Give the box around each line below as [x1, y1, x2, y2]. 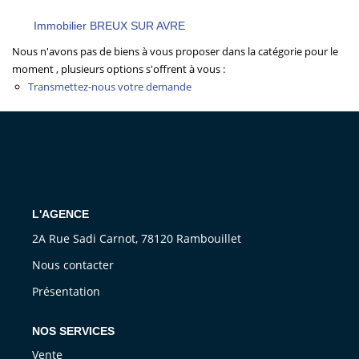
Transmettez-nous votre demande [28, 79, 192, 95]
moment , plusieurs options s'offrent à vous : [12, 62, 225, 77]
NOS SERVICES [32, 324, 115, 337]
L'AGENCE [32, 208, 89, 221]
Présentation [32, 283, 100, 299]
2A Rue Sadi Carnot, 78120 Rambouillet [32, 230, 241, 246]
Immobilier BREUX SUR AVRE [34, 19, 185, 33]
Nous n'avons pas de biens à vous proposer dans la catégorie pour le [12, 44, 338, 59]
